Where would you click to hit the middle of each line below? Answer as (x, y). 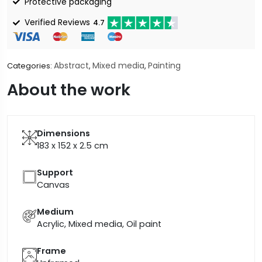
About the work (69, 90)
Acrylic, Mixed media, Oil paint (99, 224)
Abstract (71, 66)
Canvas (53, 185)
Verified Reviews (57, 23)
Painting (164, 66)
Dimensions (63, 134)
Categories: (30, 66)
